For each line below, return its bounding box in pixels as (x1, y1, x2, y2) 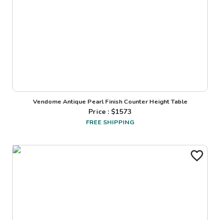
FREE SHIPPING (86, 117, 134, 126)
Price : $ (88, 107, 116, 116)
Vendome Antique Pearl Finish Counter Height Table (32, 97, 188, 106)
